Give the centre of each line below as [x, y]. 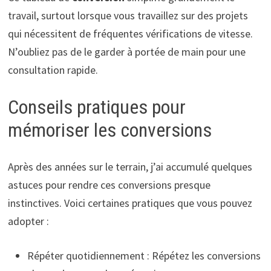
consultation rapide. [53, 70]
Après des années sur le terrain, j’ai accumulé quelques [130, 166]
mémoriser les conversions [109, 130]
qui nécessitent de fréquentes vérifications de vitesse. [130, 34]
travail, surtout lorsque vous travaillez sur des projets [128, 16]
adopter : [28, 221]
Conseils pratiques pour [96, 107]
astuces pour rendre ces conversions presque [109, 184]
